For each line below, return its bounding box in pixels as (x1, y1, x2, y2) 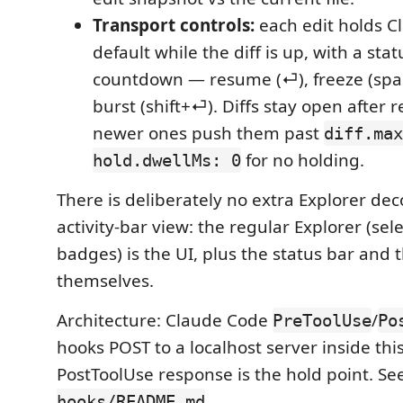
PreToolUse (273, 310, 372, 330)
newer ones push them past (93, 121, 324, 145)
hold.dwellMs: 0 (93, 150, 241, 170)
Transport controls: (93, 13, 255, 37)
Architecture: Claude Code (57, 309, 273, 332)
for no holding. (241, 148, 364, 172)
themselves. (57, 269, 154, 292)
